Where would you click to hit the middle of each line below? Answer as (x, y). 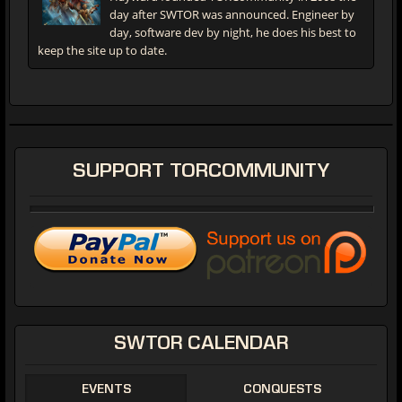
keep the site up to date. (102, 50)
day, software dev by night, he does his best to (233, 32)
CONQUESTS (282, 390)
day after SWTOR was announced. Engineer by (232, 14)
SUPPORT (118, 173)
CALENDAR (236, 345)
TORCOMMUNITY (247, 173)
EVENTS (106, 390)
